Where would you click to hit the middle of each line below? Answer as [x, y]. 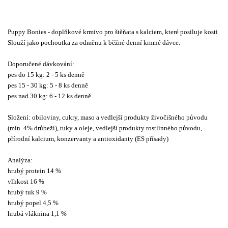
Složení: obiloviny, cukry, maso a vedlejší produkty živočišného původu [108, 117]
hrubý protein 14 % [34, 170]
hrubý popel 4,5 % [33, 203]
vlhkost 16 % [26, 181]
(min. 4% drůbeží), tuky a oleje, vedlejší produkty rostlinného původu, [105, 128]
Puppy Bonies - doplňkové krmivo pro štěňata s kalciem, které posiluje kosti [113, 32]
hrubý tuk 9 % [27, 192]
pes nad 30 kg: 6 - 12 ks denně [49, 96]
